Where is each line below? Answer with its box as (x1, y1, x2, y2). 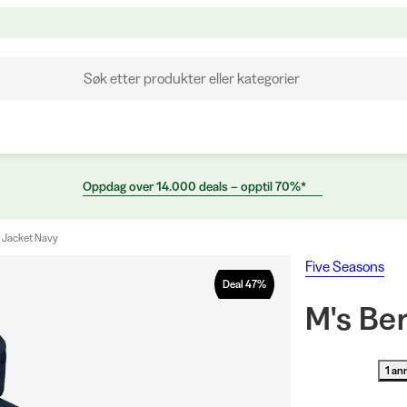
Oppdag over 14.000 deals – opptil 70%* (83, 178, 306, 194)
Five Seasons (304, 257, 384, 275)
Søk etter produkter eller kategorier (83, 69, 300, 87)
